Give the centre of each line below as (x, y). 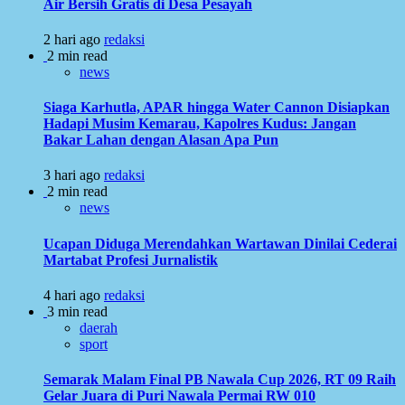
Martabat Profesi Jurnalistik (131, 259)
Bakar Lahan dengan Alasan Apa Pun (161, 140)
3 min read (77, 311)
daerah (99, 327)
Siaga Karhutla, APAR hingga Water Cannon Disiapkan (217, 108)
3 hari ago (74, 175)
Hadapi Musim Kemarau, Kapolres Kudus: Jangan (200, 124)
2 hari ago (74, 39)
